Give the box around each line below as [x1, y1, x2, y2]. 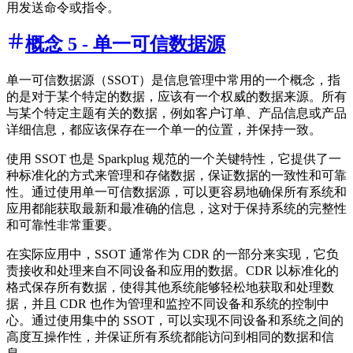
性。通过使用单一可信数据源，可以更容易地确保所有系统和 [6, 185, 347, 199]
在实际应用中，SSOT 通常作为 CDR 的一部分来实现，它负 [6, 247, 339, 262]
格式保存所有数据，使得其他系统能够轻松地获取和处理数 [6, 281, 334, 295]
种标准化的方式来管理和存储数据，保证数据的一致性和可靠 [6, 169, 347, 183]
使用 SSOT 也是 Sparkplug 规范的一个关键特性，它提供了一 [6, 152, 341, 166]
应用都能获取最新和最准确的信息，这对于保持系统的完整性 [6, 202, 347, 216]
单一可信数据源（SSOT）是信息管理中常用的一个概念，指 [6, 73, 340, 87]
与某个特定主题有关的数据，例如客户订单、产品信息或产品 [6, 106, 347, 121]
